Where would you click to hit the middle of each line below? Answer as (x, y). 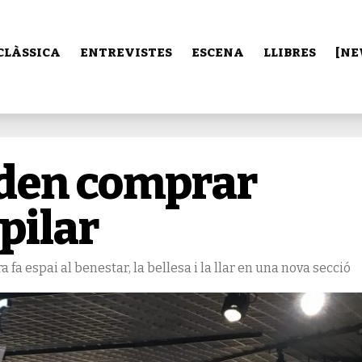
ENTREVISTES (126, 53)
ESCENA (218, 53)
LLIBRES (290, 53)
